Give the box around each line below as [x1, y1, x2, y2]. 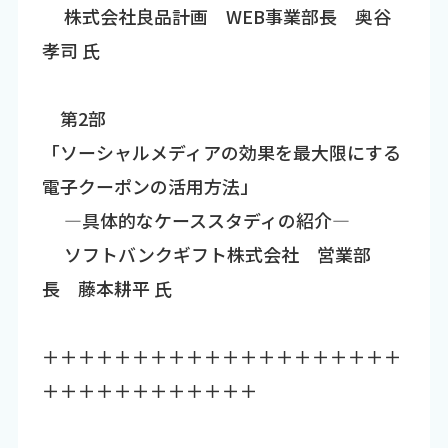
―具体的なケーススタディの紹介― [41, 207, 350, 234]
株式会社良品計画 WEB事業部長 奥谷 [41, 3, 391, 30]
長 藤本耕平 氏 [41, 275, 172, 302]
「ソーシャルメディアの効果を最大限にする [41, 139, 401, 166]
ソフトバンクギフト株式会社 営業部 [41, 241, 371, 268]
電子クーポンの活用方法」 [41, 173, 258, 200]
